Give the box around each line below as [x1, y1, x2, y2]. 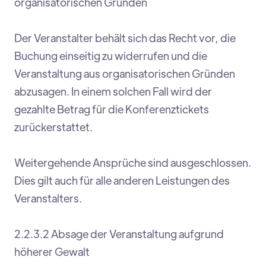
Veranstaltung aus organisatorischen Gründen [14, 66, 235, 81]
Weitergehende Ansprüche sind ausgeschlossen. [14, 156, 251, 170]
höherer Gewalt [14, 245, 90, 259]
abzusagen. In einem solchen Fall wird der [14, 84, 212, 99]
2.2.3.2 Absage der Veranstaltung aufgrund [14, 227, 224, 241]
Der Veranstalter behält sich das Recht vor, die [14, 31, 236, 45]
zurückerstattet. [14, 120, 93, 134]
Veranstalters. [14, 191, 82, 205]
